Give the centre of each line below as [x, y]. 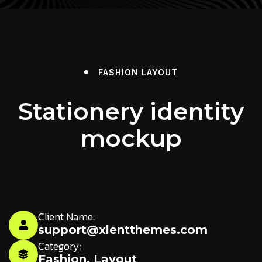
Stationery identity [131, 111]
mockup [131, 138]
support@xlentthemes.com [123, 230]
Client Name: [66, 216]
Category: [60, 246]
